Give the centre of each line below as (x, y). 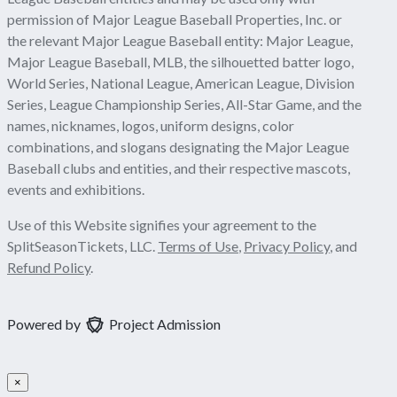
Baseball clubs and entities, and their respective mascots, (179, 167)
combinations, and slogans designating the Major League (178, 146)
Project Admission (162, 323)
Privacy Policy (287, 245)
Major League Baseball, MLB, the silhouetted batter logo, (180, 61)
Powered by (47, 323)
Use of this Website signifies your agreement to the (162, 224)
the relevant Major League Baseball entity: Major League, (180, 40)
